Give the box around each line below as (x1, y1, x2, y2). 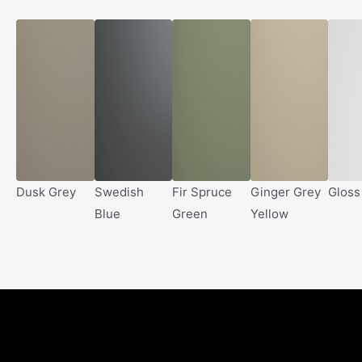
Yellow (250, 205, 288, 221)
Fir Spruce (172, 183, 233, 200)
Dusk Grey (16, 183, 76, 200)
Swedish (94, 183, 144, 200)
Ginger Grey (250, 183, 321, 200)
